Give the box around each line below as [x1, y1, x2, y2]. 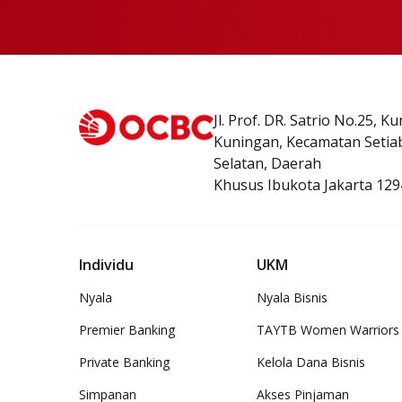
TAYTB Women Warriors [257, 321, 399, 338]
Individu [79, 255, 134, 275]
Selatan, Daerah [214, 153, 321, 173]
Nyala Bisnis [257, 289, 328, 306]
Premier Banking [79, 321, 175, 338]
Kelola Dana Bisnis [257, 354, 365, 371]
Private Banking [79, 354, 170, 371]
